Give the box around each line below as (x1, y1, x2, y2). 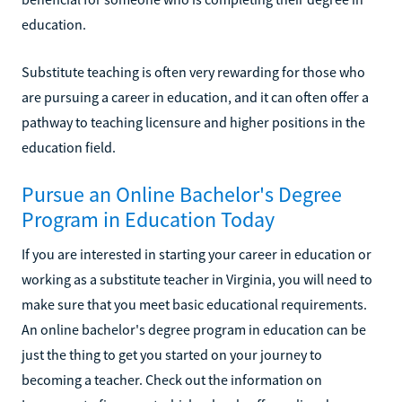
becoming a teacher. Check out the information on (22, 370, 322, 389)
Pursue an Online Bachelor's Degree (22, 179, 342, 208)
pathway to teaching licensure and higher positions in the (22, 112, 365, 131)
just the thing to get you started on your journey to (22, 345, 322, 363)
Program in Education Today (22, 205, 275, 233)
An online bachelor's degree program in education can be (22, 319, 366, 338)
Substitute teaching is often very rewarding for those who (22, 62, 365, 81)
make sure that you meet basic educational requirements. (22, 294, 367, 313)
